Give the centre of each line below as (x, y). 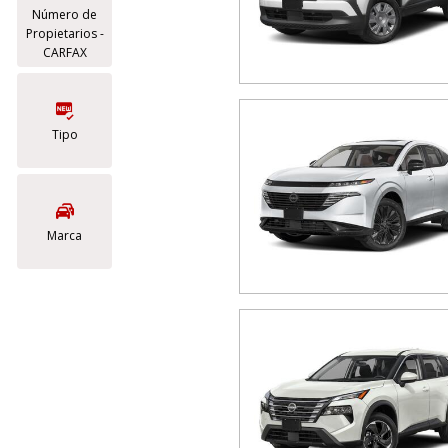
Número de (64, 14)
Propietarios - (64, 33)
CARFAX (64, 52)
